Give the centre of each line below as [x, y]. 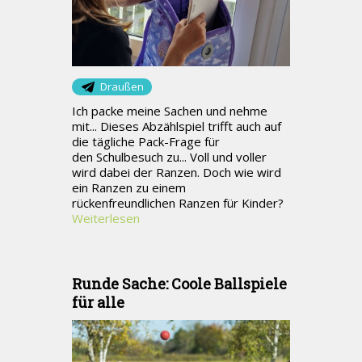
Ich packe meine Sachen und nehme [170, 111]
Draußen [122, 86]
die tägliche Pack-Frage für [146, 142]
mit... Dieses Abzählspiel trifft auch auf [177, 126]
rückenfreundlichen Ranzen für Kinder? [181, 203]
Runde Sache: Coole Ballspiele [179, 284]
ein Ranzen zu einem [129, 188]
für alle [98, 303]
